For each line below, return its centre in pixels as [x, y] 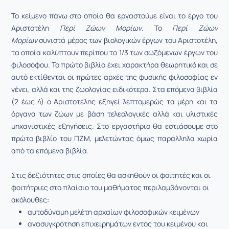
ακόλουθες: [30, 200]
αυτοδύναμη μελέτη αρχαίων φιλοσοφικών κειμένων [113, 212]
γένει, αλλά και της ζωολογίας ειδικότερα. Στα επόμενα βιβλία [114, 89]
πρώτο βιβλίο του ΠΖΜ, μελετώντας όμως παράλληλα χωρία [114, 138]
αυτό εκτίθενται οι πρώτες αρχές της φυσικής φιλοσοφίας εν [114, 77]
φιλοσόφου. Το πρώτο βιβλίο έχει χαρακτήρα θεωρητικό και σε [114, 65]
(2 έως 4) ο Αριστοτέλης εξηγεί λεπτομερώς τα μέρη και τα [114, 101]
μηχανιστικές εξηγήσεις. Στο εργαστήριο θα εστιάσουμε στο [114, 126]
